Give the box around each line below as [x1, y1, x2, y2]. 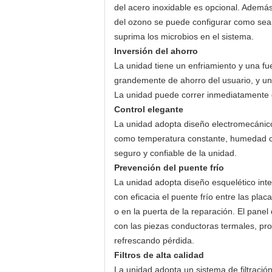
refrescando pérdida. [114, 236, 194, 245]
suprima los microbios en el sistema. [114, 32, 254, 41]
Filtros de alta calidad [114, 250, 204, 260]
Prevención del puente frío [114, 163, 224, 172]
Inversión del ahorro [114, 46, 198, 56]
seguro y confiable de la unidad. [114, 148, 237, 158]
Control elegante [114, 104, 183, 114]
